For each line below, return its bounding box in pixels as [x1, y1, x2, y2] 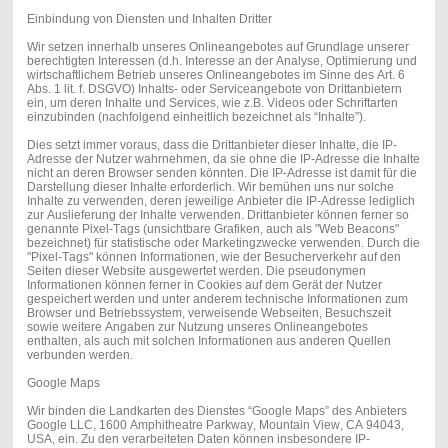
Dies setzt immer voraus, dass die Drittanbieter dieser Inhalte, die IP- [26, 137, 397, 152]
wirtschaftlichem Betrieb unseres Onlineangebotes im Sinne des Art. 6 [26, 67, 405, 82]
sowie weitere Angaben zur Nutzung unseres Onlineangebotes [26, 319, 368, 334]
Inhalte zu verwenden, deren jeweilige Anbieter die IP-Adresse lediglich [26, 193, 415, 208]
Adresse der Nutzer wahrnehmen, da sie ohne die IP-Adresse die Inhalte [26, 151, 420, 166]
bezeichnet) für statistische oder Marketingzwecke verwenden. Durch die [26, 235, 420, 250]
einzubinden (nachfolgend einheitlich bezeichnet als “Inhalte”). [26, 109, 366, 124]
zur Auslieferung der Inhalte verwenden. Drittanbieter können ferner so [26, 207, 409, 222]
